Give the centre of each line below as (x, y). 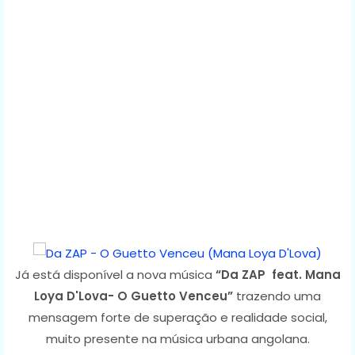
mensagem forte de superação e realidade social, (177, 317)
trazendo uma (277, 296)
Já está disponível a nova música (115, 274)
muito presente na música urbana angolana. (177, 338)
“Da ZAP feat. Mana (278, 274)
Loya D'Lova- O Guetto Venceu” (134, 296)
